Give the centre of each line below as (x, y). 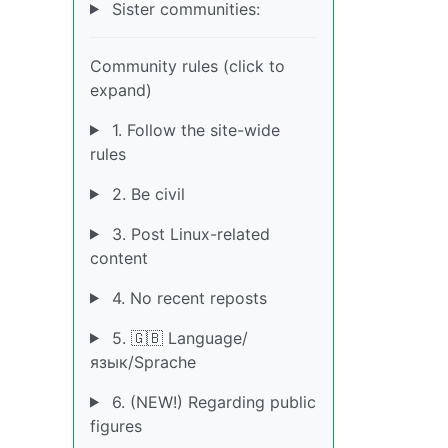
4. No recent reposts (186, 297)
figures (116, 425)
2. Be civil (145, 193)
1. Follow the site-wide (193, 129)
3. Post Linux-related (188, 233)
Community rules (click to (187, 65)
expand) (121, 89)
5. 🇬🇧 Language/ (177, 337)
